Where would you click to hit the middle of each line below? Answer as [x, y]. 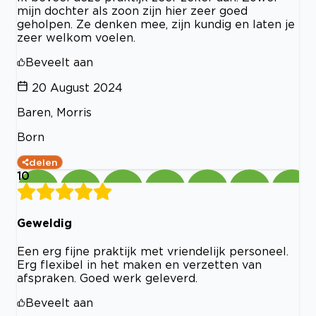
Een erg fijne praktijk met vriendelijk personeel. [153, 251]
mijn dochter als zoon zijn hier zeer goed [132, 10]
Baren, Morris [54, 112]
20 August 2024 [77, 87]
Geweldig [44, 223]
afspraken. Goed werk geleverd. [107, 278]
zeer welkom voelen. [76, 37]
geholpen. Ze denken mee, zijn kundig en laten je [156, 24]
